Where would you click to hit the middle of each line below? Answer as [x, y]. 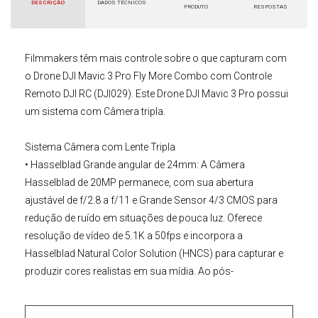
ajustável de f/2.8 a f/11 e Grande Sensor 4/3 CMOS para [151, 200]
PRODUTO [196, 6]
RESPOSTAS [270, 6]
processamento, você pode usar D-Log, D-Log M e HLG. [148, 289]
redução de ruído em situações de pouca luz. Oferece [143, 218]
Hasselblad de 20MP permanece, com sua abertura [139, 182]
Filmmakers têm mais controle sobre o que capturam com [156, 58]
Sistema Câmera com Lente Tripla [100, 147]
